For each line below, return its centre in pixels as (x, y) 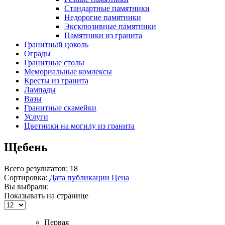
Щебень (26, 147)
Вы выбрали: (26, 187)
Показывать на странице (46, 196)
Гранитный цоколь (56, 45)
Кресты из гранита (56, 81)
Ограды (37, 54)
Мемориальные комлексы (68, 72)
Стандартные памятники (107, 9)
